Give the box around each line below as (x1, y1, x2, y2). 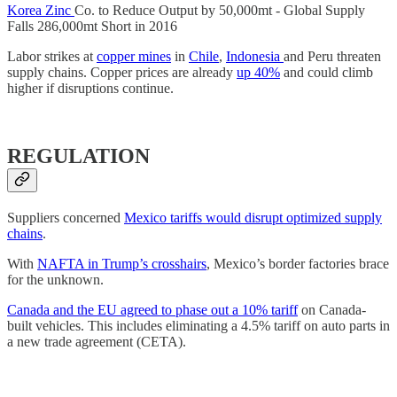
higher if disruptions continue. (7, 80, 174, 96)
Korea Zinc (7, 2, 74, 18)
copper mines (97, 48, 171, 64)
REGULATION (7, 144, 150, 167)
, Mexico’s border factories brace (206, 255, 389, 271)
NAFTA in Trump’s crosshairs (37, 255, 206, 271)
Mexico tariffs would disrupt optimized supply (124, 209, 382, 225)
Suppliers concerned (7, 209, 124, 225)
